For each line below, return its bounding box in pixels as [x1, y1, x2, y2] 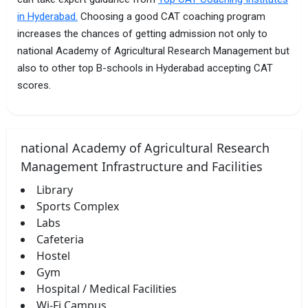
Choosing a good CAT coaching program [78, 10, 265, 23]
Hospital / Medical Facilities [36, 280, 177, 296]
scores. [17, 78, 51, 91]
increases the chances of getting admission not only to [17, 27, 267, 40]
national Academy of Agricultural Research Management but [17, 44, 289, 57]
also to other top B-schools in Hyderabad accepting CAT [17, 61, 273, 74]
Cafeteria [36, 231, 84, 247]
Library [36, 181, 73, 197]
